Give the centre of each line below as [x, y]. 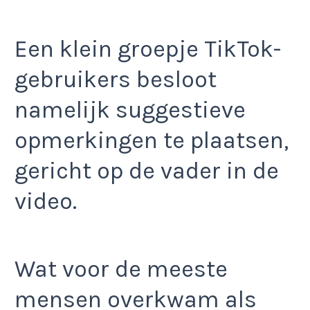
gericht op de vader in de [147, 171]
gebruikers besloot [116, 79]
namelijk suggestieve [130, 110]
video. [46, 201]
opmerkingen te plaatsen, [152, 140]
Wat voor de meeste [121, 270]
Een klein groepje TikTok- [148, 49]
